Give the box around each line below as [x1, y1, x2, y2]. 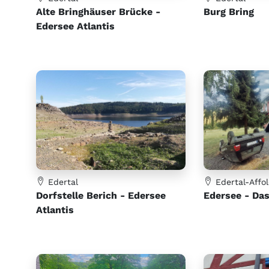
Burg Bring [203, 6, 254, 18]
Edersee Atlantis [36, 20, 115, 32]
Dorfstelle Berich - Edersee [36, 189, 166, 201]
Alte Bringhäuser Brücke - [36, 6, 160, 18]
